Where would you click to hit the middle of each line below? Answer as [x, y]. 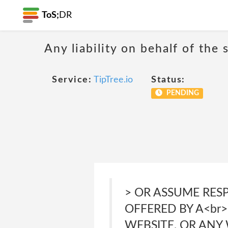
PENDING [182, 93]
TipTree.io [113, 80]
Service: [72, 80]
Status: [168, 80]
